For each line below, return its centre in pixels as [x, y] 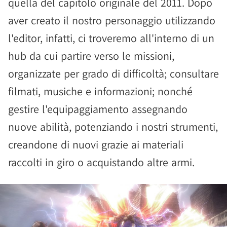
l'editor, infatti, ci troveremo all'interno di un [111, 38]
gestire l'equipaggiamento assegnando [98, 109]
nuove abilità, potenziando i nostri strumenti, [113, 127]
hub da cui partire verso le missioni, [91, 56]
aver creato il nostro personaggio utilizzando [112, 20]
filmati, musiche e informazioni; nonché [100, 91]
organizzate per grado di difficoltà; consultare [113, 73]
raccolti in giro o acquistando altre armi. [101, 162]
